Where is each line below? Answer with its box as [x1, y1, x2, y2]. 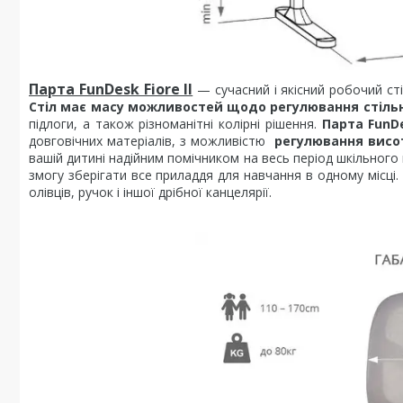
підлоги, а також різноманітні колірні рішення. [29, 115, 322, 133]
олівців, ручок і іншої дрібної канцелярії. [29, 184, 272, 201]
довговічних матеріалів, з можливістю [29, 132, 274, 150]
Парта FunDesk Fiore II [29, 79, 193, 100]
